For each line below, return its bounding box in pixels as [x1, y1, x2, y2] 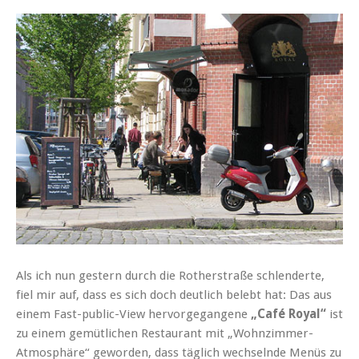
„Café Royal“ [251, 306, 326, 321]
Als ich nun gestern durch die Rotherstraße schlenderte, [16, 268, 325, 283]
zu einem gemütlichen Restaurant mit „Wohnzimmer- [16, 325, 313, 341]
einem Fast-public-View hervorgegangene [16, 306, 251, 321]
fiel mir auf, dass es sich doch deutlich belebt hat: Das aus [16, 287, 332, 302]
